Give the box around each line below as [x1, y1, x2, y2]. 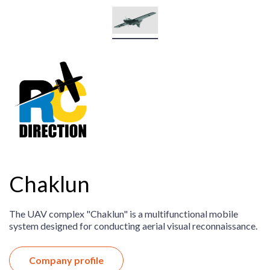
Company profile [29, 254, 104, 266]
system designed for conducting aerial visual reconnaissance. [9, 220, 257, 231]
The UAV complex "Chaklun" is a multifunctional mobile [9, 208, 238, 219]
